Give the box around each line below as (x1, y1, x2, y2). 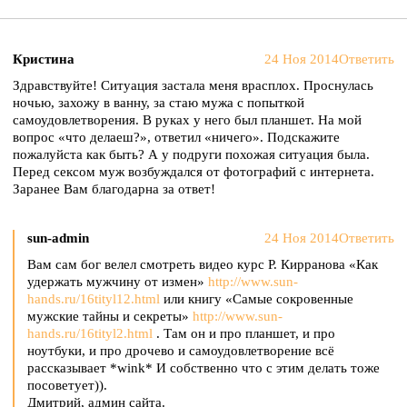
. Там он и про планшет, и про (153, 326, 335, 341)
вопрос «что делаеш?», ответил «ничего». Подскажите (13, 130, 340, 144)
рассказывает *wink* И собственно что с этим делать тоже (27, 361, 380, 375)
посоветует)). (27, 378, 107, 392)
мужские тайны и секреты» (27, 309, 193, 323)
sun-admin (27, 231, 89, 245)
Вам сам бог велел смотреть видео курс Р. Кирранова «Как (27, 257, 378, 272)
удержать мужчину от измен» (27, 274, 208, 289)
